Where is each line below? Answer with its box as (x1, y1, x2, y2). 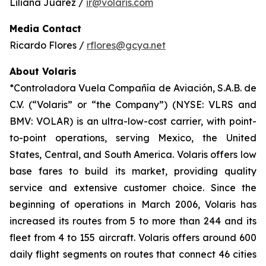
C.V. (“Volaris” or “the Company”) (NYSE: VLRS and (9, 99, 256, 110)
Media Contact (9, 23, 81, 34)
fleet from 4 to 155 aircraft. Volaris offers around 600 (9, 232, 256, 243)
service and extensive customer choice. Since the (9, 182, 256, 194)
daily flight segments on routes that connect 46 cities (9, 248, 256, 260)
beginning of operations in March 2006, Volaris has (9, 198, 256, 210)
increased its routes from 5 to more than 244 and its (9, 215, 256, 227)
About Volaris (9, 65, 77, 77)
